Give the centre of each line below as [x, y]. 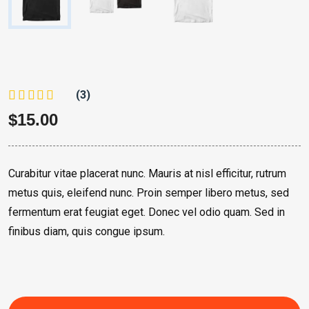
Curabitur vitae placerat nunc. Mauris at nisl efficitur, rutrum [147, 173]
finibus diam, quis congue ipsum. [87, 231]
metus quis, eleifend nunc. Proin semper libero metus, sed [149, 192]
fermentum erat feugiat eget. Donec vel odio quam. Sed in [147, 212]
